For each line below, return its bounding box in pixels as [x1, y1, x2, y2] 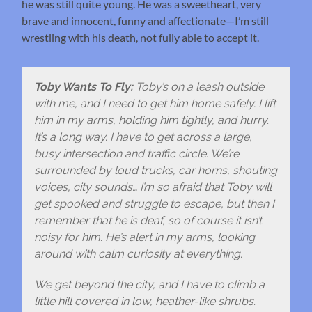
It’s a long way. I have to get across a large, [33, 130, 252, 144]
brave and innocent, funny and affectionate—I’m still [22, 13, 270, 27]
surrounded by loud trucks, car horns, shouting [33, 164, 277, 178]
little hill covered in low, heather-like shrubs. [33, 295, 256, 309]
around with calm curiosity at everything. [33, 247, 242, 261]
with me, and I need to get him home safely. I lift [33, 97, 276, 111]
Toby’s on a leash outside [135, 80, 264, 94]
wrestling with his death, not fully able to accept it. [22, 30, 260, 44]
